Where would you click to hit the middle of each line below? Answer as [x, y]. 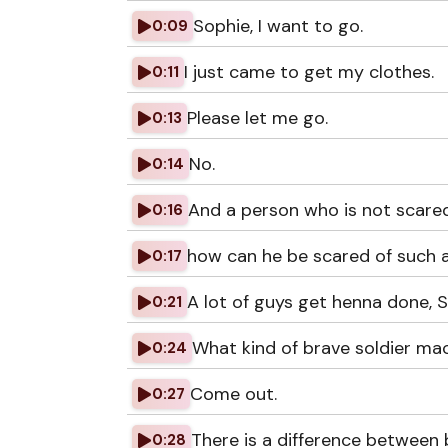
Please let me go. [257, 118]
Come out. [233, 394]
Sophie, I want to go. [278, 26]
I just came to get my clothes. [309, 72]
